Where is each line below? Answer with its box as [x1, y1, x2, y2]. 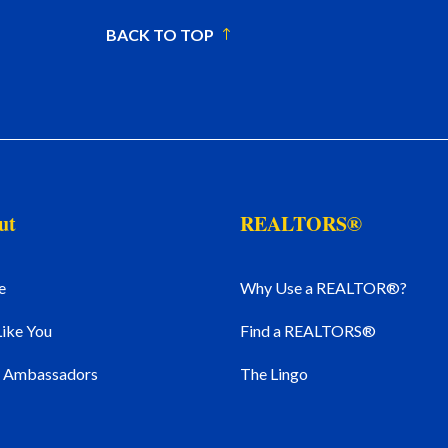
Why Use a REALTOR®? [240, 277, 408, 297]
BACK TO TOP [105, 25, 214, 45]
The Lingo [240, 363, 309, 383]
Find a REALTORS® [240, 320, 377, 340]
